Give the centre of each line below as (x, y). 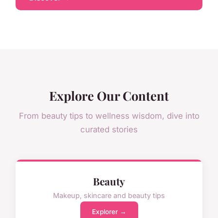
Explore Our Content (109, 96)
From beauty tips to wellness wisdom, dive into (109, 116)
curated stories (109, 130)
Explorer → (109, 211)
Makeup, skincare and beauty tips (109, 195)
